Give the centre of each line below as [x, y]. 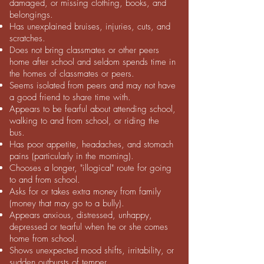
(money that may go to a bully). [67, 204]
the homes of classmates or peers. [72, 74]
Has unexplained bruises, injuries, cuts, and [90, 27]
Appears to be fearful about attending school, [93, 109]
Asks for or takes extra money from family [85, 192]
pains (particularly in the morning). [72, 156]
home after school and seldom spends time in [93, 62]
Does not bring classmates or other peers [84, 50]
